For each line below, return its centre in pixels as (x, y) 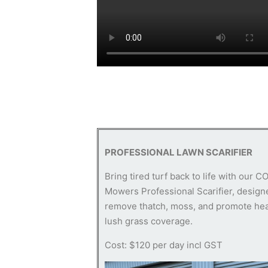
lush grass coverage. (149, 221)
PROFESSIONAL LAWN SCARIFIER (179, 153)
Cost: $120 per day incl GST (164, 245)
